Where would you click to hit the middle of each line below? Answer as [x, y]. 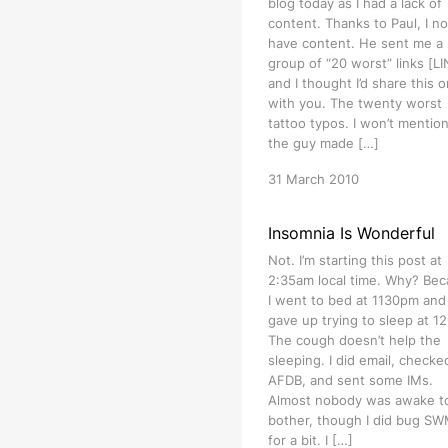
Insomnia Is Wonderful [351, 233]
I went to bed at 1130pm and [356, 300]
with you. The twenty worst [354, 103]
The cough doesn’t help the [354, 340]
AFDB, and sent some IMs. [350, 380]
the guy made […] [323, 143]
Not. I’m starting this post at [354, 260]
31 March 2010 [313, 179]
